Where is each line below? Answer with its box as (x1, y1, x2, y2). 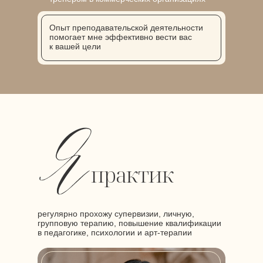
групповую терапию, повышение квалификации (38, 218, 221, 228)
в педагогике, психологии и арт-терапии (38, 228, 192, 237)
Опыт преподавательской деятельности (49, 23, 203, 32)
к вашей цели (49, 42, 101, 51)
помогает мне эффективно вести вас (49, 32, 192, 42)
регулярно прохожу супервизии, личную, (38, 209, 194, 218)
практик (91, 161, 174, 188)
